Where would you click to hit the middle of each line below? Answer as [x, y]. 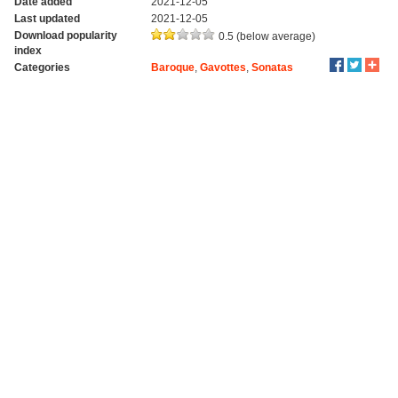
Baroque [172, 67]
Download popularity [65, 35]
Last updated [47, 18]
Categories [42, 67]
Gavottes [223, 67]
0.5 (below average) [265, 36]
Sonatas [272, 67]
